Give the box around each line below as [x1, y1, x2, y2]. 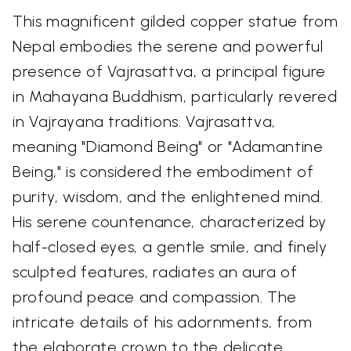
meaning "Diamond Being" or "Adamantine [13, 136, 324, 156]
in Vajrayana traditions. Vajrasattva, [13, 111, 277, 131]
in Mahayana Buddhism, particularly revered [13, 86, 338, 106]
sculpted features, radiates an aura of [13, 262, 298, 281]
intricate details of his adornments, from [13, 312, 313, 331]
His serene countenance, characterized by [13, 212, 327, 231]
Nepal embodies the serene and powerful [13, 36, 324, 56]
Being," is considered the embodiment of [13, 161, 314, 181]
